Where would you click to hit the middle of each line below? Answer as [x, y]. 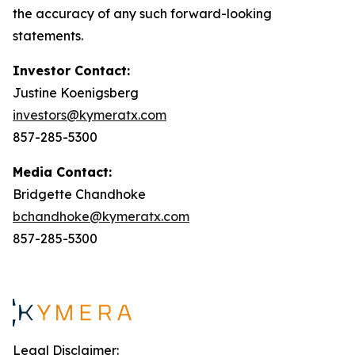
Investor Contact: [71, 71]
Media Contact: [62, 172]
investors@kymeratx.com [90, 115]
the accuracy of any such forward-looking [142, 13]
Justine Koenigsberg [76, 93]
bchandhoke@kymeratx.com [101, 216]
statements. [48, 36]
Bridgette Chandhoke [79, 194]
